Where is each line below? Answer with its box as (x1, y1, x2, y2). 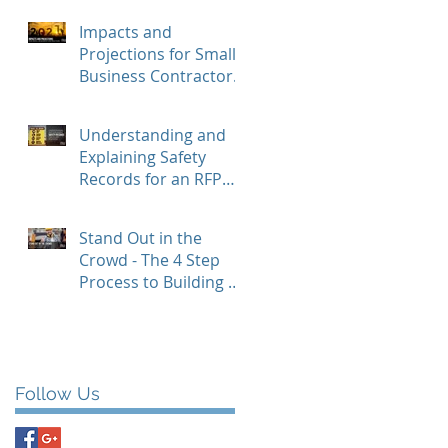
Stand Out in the (79, 227, 202, 249)
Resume (79, 293, 140, 315)
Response (79, 190, 153, 212)
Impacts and (79, 21, 172, 43)
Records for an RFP (79, 168, 222, 190)
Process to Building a (79, 271, 237, 293)
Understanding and (79, 124, 226, 146)
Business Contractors (79, 65, 241, 87)
